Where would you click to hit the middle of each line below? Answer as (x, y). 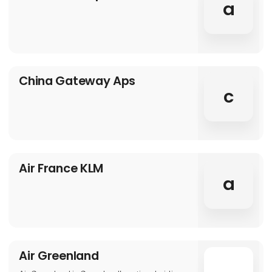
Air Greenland (59, 255)
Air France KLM (61, 168)
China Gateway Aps (77, 81)
